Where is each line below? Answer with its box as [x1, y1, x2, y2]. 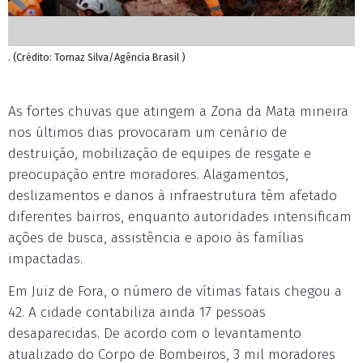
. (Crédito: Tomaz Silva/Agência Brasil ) [8, 51, 186, 63]
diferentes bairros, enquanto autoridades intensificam [8, 208, 352, 225]
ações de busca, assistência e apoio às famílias [8, 229, 304, 246]
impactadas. [8, 250, 83, 267]
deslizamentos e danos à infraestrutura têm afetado [8, 187, 337, 204]
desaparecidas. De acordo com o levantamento [8, 325, 301, 342]
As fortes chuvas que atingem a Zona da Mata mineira [8, 103, 348, 120]
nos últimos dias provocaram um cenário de [8, 124, 287, 141]
